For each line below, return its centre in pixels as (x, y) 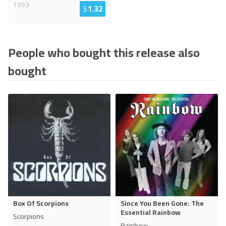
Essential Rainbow (151, 212)
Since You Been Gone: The (162, 203)
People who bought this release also (104, 53)
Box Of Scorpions (41, 203)
